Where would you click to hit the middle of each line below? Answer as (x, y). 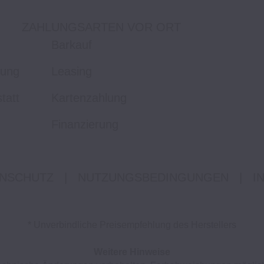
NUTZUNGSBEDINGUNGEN (153, 178)
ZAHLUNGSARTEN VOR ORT (101, 27)
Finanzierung (85, 125)
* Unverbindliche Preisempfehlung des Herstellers (132, 225)
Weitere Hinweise (132, 252)
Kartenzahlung (89, 98)
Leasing (71, 72)
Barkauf (71, 45)
